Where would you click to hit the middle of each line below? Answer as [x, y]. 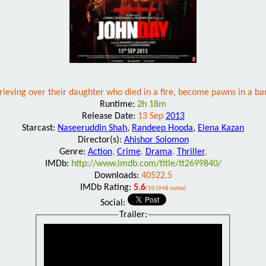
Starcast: [40, 128]
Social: [114, 203]
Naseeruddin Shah [92, 128]
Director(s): [101, 140]
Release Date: [110, 116]
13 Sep [151, 116]
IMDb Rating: [107, 187]
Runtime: [118, 104]
